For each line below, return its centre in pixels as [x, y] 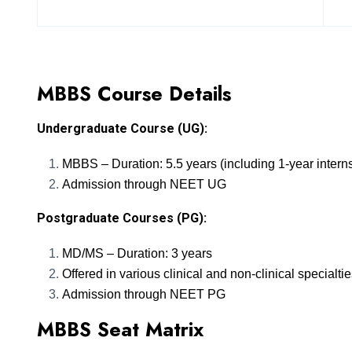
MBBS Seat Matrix [120, 330]
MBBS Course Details [134, 94]
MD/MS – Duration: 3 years [137, 254]
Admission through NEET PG [144, 295]
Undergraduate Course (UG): [122, 129]
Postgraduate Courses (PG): [122, 218]
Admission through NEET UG [144, 185]
